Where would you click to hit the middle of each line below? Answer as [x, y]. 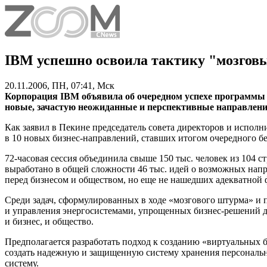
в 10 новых [29, 138]
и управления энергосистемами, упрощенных [99, 210]
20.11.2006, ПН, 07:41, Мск [60, 85]
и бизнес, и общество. [49, 221]
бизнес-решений [227, 210]
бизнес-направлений [94, 138]
